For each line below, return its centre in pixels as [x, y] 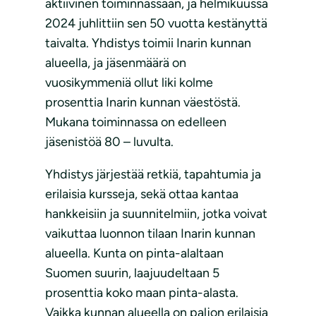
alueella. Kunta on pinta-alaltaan [134, 254]
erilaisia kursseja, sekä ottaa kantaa [142, 194]
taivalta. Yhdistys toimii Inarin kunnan [148, 43]
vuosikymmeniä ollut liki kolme [129, 83]
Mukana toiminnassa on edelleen [136, 122]
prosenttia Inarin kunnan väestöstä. [143, 103]
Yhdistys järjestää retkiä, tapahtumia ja [153, 175]
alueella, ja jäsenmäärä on [116, 63]
